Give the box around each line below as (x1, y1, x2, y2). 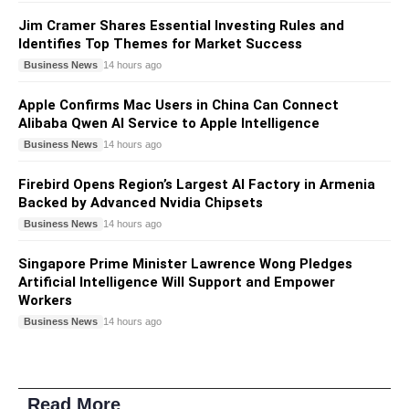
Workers (18, 291, 72, 309)
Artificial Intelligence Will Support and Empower (18, 273, 335, 290)
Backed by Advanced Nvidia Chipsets (18, 194, 263, 211)
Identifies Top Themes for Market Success (18, 35, 302, 52)
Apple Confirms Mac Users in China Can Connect (18, 96, 339, 113)
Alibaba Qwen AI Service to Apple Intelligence (18, 114, 320, 131)
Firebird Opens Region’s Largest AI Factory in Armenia (18, 175, 375, 193)
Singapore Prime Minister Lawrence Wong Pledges (18, 255, 352, 272)
